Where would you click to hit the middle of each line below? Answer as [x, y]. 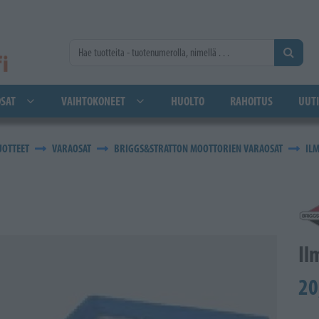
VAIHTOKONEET [93, 101]
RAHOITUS [251, 101]
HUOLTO [188, 101]
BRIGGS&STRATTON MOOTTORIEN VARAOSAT [198, 148]
